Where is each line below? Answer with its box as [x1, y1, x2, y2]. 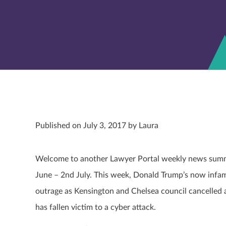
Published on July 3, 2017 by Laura [35, 122, 158, 130]
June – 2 [35, 171, 65, 179]
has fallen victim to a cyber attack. [35, 203, 156, 211]
